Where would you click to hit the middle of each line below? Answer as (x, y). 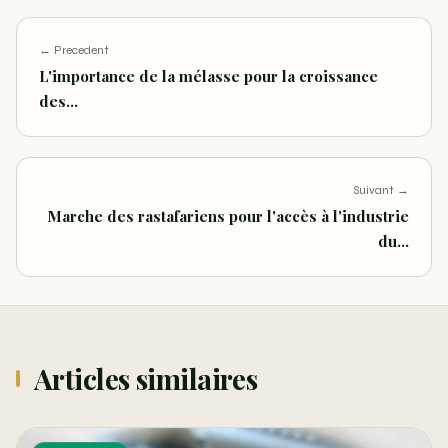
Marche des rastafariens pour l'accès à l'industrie (228, 216)
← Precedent (74, 50)
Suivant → (381, 190)
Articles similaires (146, 379)
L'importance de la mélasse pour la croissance (208, 76)
